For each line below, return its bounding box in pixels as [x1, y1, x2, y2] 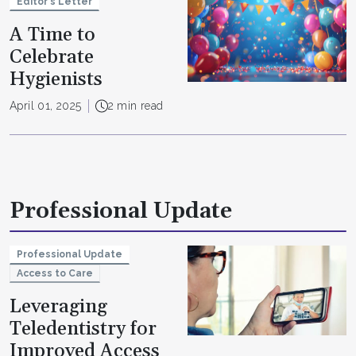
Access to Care [17, 267, 93, 279]
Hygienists [10, 68, 103, 92]
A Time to [10, 23, 95, 48]
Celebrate [10, 45, 94, 70]
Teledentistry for [10, 317, 157, 342]
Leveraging [10, 295, 107, 319]
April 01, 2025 [10, 99, 82, 113]
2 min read [107, 99, 164, 113]
